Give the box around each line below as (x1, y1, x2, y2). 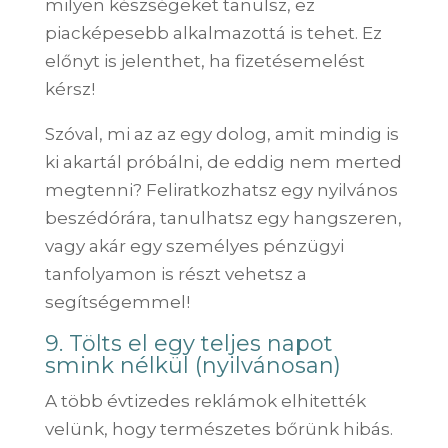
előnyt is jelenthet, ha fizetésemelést (44, 50, 365, 71)
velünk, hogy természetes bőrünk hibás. (44, 418, 393, 439)
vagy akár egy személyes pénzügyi (44, 235, 344, 256)
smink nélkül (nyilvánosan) (44, 351, 341, 379)
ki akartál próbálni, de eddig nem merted (44, 151, 402, 172)
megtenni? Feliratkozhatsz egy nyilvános (44, 179, 398, 200)
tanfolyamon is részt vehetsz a (44, 263, 307, 284)
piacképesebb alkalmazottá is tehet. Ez (44, 22, 382, 43)
